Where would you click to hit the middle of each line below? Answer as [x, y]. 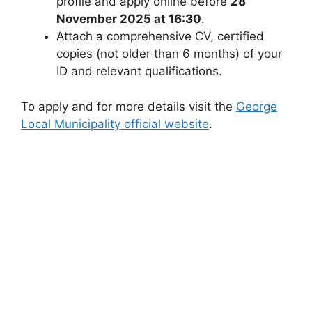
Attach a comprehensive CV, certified [160, 37]
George [257, 106]
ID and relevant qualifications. [139, 71]
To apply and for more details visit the [128, 106]
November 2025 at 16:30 [129, 19]
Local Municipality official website [115, 124]
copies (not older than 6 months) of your [169, 54]
